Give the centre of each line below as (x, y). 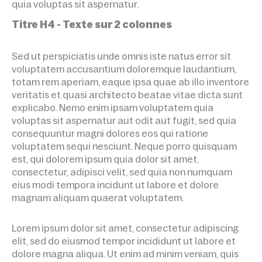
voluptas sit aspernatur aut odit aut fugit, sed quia (124, 120)
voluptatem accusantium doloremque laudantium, (124, 69)
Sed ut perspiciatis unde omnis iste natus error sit (121, 56)
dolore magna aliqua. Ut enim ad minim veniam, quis (125, 254)
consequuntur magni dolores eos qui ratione (110, 133)
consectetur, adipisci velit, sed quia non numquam (122, 172)
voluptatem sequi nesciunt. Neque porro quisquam (124, 146)
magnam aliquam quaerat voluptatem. (98, 198)
